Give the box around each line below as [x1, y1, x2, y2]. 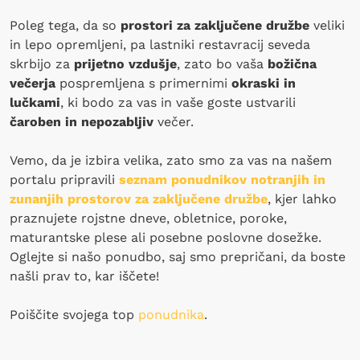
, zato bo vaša [177, 55, 268, 72]
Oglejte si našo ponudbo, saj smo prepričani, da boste [10, 248, 346, 264]
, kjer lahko [268, 190, 337, 207]
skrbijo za [10, 55, 74, 72]
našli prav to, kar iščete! [10, 268, 159, 284]
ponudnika [138, 306, 204, 322]
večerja [10, 75, 55, 91]
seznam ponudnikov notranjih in [119, 171, 325, 187]
